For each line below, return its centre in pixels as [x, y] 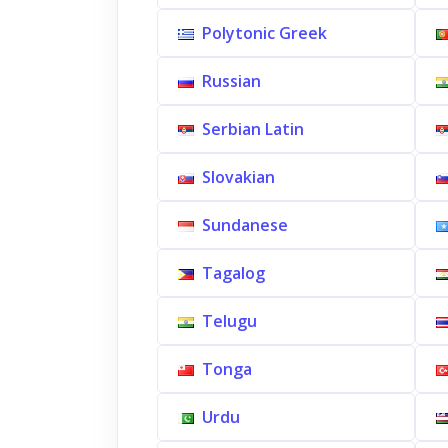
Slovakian [238, 177]
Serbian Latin [253, 129]
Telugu [229, 321]
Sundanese [245, 225]
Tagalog [233, 273]
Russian [231, 81]
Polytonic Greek [264, 33]
